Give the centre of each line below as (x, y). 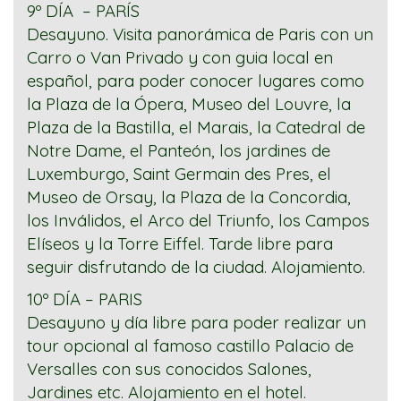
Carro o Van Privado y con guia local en (180, 58)
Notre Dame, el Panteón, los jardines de (179, 151)
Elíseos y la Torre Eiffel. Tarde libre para (180, 244)
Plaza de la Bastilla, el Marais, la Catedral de (196, 128)
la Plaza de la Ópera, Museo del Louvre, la (189, 104)
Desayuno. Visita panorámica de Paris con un (200, 34)
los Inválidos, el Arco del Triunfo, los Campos (198, 221)
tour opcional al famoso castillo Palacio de (190, 346)
